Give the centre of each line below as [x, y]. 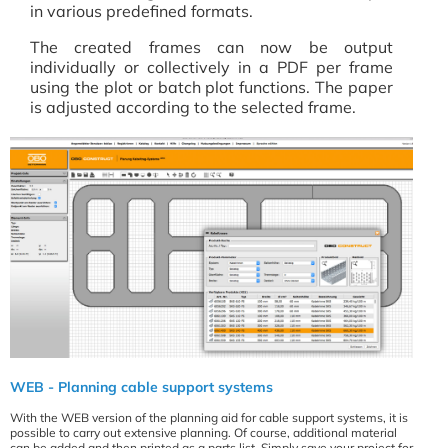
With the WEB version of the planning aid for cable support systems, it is [209, 418]
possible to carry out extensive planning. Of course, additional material [203, 433]
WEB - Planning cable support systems [141, 387]
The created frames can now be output [212, 47]
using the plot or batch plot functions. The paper [212, 87]
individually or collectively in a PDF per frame [212, 67]
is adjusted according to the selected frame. [193, 107]
